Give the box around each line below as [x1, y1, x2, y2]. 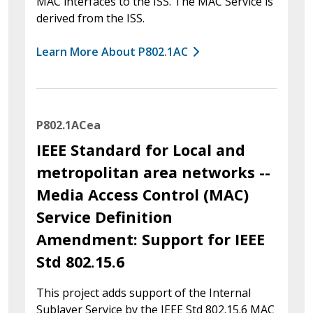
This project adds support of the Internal [36, 284, 251, 300]
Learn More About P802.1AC [36, 43, 188, 59]
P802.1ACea [36, 117, 101, 133]
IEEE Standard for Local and [36, 139, 245, 160]
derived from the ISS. [36, 10, 145, 26]
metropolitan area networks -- [36, 161, 270, 182]
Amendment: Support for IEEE [36, 228, 265, 249]
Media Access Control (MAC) [36, 184, 249, 205]
